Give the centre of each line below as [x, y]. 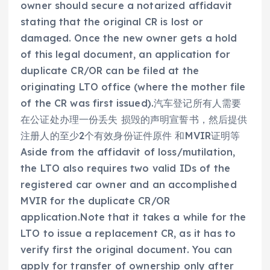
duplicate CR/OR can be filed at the [110, 70]
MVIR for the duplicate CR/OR [96, 200]
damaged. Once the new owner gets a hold [129, 38]
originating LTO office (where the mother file [133, 86]
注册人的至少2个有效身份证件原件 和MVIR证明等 [130, 135]
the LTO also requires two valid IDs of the [125, 168]
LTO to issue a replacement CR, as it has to [128, 233]
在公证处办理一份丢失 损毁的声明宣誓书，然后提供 [134, 119]
